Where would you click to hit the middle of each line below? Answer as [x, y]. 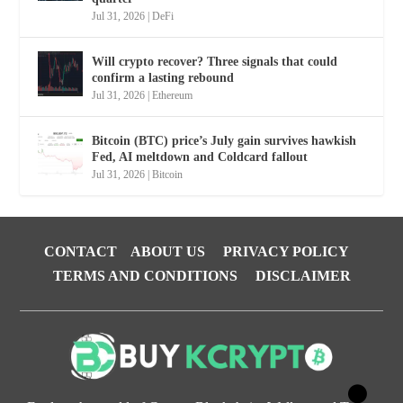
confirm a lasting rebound [163, 78]
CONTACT [81, 252]
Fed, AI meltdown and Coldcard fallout [200, 157]
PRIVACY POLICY [286, 252]
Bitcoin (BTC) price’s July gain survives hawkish [224, 141]
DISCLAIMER [303, 276]
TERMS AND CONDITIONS [145, 276]
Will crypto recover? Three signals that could [215, 62]
